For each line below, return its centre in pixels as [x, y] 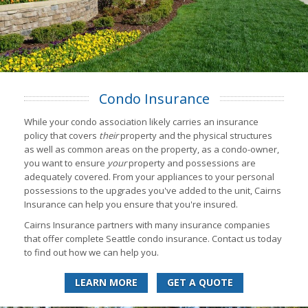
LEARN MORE [106, 282]
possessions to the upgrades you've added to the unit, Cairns [153, 190]
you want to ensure [66, 163]
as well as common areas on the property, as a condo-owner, [152, 149]
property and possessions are [191, 163]
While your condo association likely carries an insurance [141, 121]
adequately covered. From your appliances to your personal [149, 176]
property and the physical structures [195, 135]
